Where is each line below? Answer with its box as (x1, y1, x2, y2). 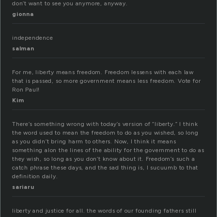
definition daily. (12, 173, 58, 180)
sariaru (12, 184, 34, 191)
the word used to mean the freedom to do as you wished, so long (12, 129, 199, 137)
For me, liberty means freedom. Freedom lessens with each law (12, 69, 194, 76)
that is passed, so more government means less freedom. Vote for (12, 77, 201, 85)
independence (12, 34, 53, 42)
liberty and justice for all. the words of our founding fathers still (12, 207, 197, 215)
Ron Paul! (12, 86, 40, 93)
